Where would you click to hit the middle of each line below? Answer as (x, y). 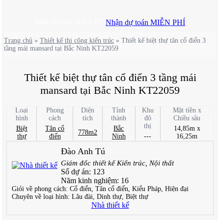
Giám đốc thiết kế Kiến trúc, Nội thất (117, 163)
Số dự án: (77, 171)
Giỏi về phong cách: (41, 189)
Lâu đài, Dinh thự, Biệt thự (110, 196)
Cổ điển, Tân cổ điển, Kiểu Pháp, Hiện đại (129, 189)
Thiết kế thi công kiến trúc (77, 41)
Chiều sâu (187, 118)
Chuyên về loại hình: (42, 196)
